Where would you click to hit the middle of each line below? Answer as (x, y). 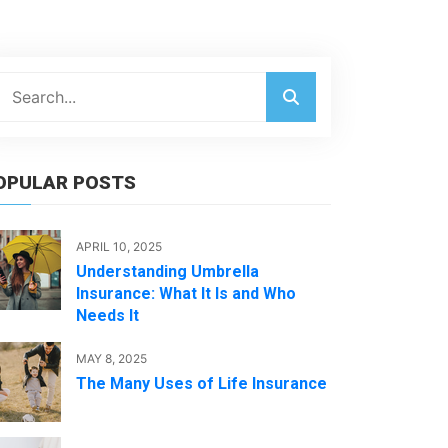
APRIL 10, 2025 (119, 246)
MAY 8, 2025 (111, 358)
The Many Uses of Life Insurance (201, 383)
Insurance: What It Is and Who (186, 293)
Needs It (107, 315)
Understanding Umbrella (167, 271)
